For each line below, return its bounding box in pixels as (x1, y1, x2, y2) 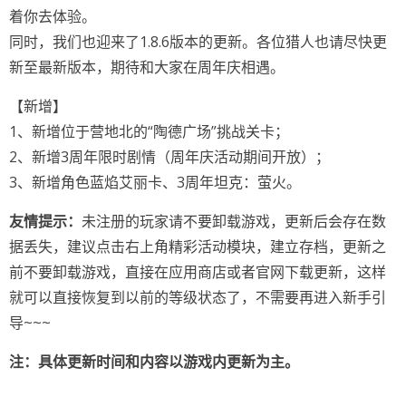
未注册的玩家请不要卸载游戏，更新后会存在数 (82, 211, 386, 231)
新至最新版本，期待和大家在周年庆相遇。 (9, 57, 285, 77)
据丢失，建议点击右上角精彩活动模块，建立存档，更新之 (9, 237, 386, 256)
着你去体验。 (9, 6, 96, 26)
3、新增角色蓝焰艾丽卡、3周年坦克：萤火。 (9, 172, 301, 192)
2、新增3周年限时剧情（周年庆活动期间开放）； (9, 147, 330, 167)
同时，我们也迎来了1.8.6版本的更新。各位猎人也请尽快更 (9, 32, 387, 52)
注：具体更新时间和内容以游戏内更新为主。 (9, 352, 299, 372)
